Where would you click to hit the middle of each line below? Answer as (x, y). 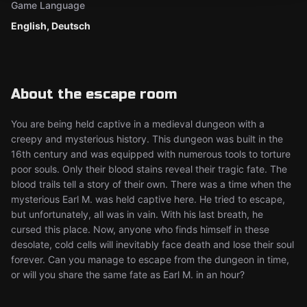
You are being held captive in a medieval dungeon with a (138, 124)
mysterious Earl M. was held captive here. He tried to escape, (148, 199)
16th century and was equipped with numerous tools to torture (151, 154)
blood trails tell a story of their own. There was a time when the (151, 184)
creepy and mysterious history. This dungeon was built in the (147, 139)
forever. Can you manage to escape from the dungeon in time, (150, 259)
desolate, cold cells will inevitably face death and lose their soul (152, 244)
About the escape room (94, 94)
